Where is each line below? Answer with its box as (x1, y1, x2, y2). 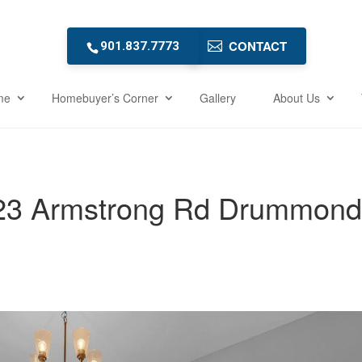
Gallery (200, 89, 236, 106)
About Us (273, 89, 320, 106)
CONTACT (228, 36, 287, 55)
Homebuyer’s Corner (52, 89, 158, 106)
